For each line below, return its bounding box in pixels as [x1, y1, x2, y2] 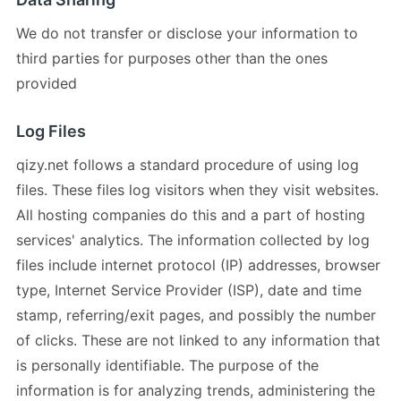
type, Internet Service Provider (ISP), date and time [16, 280, 362, 299]
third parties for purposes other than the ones [16, 48, 328, 67]
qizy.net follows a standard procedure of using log [16, 155, 359, 174]
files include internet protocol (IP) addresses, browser [16, 255, 380, 274]
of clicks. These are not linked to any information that [16, 330, 380, 349]
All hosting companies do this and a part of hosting [16, 205, 365, 224]
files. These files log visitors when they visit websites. [16, 180, 379, 199]
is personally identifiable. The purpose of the [16, 355, 319, 374]
